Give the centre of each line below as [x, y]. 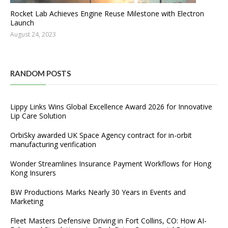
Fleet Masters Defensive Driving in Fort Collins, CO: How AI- [108, 221]
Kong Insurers [33, 173]
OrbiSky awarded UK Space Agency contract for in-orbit [101, 135]
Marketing [27, 202]
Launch [22, 23]
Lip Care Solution [38, 116]
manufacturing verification [53, 145]
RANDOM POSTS [40, 74]
